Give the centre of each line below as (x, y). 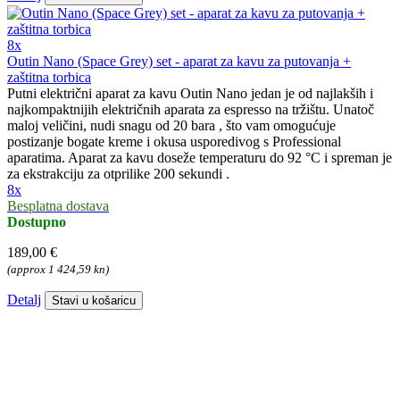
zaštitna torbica (49, 78)
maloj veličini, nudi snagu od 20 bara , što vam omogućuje (171, 126)
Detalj (24, 300)
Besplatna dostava (58, 206)
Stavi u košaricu (94, 301)
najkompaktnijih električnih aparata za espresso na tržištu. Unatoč (191, 110)
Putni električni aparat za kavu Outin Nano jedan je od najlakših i (190, 94)
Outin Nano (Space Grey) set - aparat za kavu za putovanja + (179, 62)
